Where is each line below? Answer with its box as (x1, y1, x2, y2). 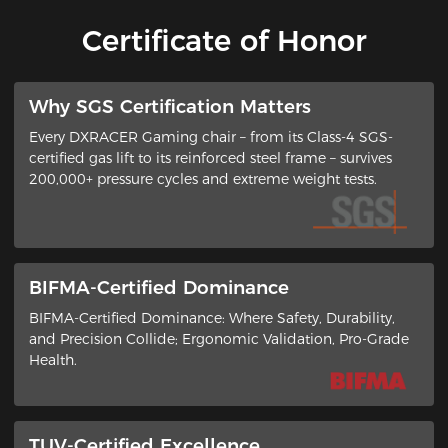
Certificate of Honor (81, 22, 367, 58)
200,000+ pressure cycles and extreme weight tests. (28, 169, 377, 188)
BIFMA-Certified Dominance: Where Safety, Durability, (28, 309, 395, 327)
